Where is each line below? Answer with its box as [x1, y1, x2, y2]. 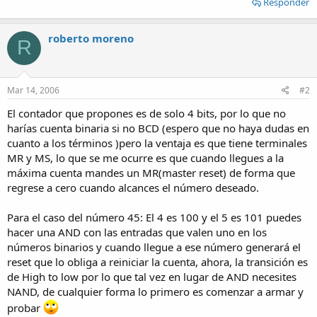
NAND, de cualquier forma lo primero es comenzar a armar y [7, 284, 304, 299]
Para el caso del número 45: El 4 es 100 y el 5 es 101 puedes [7, 210, 301, 224]
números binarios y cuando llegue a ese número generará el [7, 240, 301, 254]
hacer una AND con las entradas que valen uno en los [7, 225, 267, 239]
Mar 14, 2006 [7, 84, 59, 96]
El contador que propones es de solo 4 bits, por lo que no [7, 106, 286, 120]
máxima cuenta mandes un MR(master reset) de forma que [7, 166, 295, 180]
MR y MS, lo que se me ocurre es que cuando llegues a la [7, 151, 284, 165]
